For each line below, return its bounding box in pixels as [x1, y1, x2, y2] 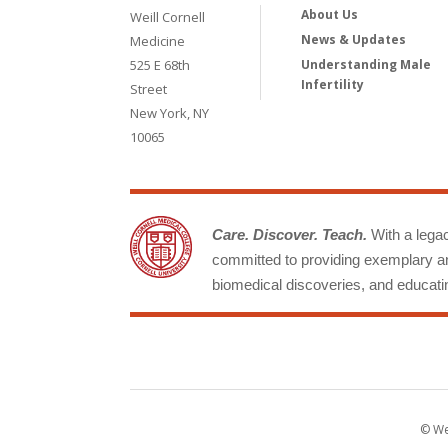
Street [130, 79, 167, 98]
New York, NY [130, 103, 209, 122]
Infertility [300, 75, 364, 93]
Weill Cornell [130, 7, 205, 26]
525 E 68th [130, 55, 190, 74]
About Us [300, 5, 358, 23]
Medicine [130, 31, 185, 50]
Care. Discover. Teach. [212, 225, 367, 243]
